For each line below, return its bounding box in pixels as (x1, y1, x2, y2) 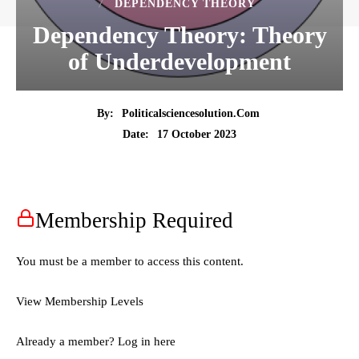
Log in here (118, 335, 175, 349)
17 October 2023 (157, 127, 236, 140)
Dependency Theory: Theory (32, 21, 327, 48)
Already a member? (16, 335, 118, 349)
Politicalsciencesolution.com (122, 107, 260, 120)
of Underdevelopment (68, 47, 291, 75)
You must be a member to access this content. (16, 255, 244, 268)
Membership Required (35, 208, 233, 233)
